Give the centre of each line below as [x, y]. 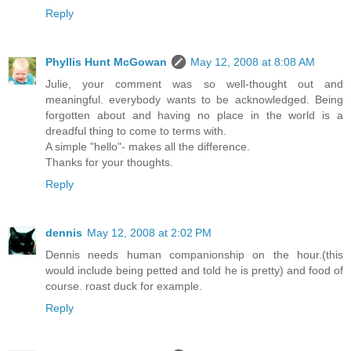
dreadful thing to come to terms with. [136, 130]
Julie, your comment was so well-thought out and [194, 83]
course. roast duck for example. [124, 286]
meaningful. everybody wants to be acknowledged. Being [194, 99]
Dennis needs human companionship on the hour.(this [194, 254]
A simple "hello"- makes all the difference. [148, 146]
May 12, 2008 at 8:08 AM [253, 62]
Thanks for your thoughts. [109, 162]
